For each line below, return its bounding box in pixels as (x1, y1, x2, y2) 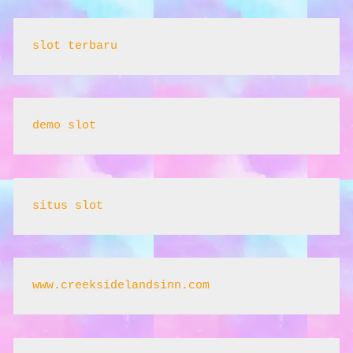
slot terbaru (32, 39, 117, 53)
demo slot (32, 119, 96, 133)
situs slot (32, 199, 103, 213)
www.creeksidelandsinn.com (32, 279, 210, 293)
